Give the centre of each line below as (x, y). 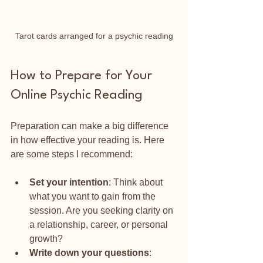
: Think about (137, 182)
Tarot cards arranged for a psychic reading (94, 36)
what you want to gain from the (94, 196)
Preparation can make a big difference (91, 126)
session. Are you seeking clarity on (102, 210)
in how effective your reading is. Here (89, 140)
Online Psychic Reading (77, 95)
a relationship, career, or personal (100, 224)
